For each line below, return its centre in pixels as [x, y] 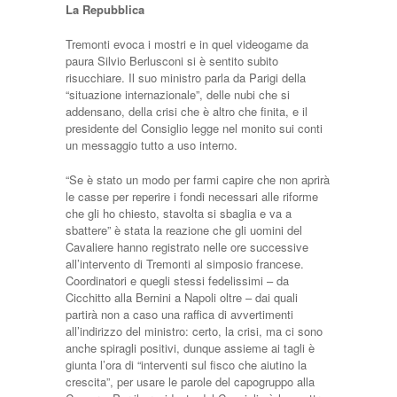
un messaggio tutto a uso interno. [152, 145]
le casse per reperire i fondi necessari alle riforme [192, 196]
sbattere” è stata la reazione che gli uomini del [184, 230]
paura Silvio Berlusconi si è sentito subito [172, 61]
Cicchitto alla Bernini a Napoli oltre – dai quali [182, 297]
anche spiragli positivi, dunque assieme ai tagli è [190, 348]
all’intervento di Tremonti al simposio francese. [185, 264]
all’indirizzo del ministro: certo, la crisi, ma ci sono [194, 331]
